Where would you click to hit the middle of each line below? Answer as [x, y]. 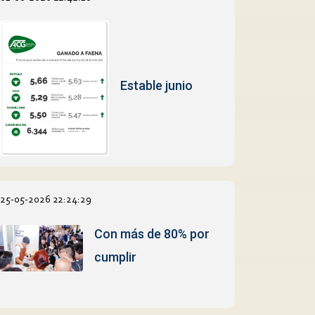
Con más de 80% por [152, 233]
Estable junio [156, 85]
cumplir [116, 257]
